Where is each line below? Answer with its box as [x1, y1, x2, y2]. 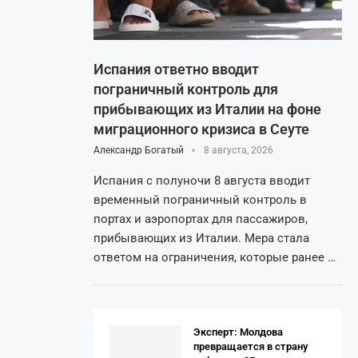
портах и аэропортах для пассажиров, [93, 212, 308, 227]
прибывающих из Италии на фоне [93, 101, 321, 118]
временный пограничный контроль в [93, 193, 307, 208]
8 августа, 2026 [204, 145, 273, 157]
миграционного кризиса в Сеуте [93, 121, 309, 138]
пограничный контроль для [93, 81, 278, 98]
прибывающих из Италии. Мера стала [93, 231, 309, 246]
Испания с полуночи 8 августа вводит [93, 173, 310, 189]
